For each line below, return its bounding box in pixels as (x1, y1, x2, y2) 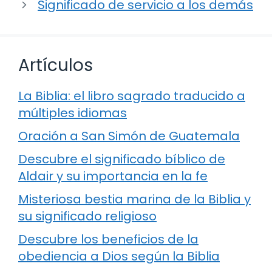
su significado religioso (18, 208, 157, 225)
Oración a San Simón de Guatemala (18, 127, 240, 145)
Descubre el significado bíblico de (18, 151, 225, 168)
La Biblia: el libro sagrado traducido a (18, 87, 245, 105)
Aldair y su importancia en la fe (18, 168, 208, 185)
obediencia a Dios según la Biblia (18, 248, 220, 265)
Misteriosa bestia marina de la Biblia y (18, 191, 251, 208)
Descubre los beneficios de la (18, 231, 199, 248)
